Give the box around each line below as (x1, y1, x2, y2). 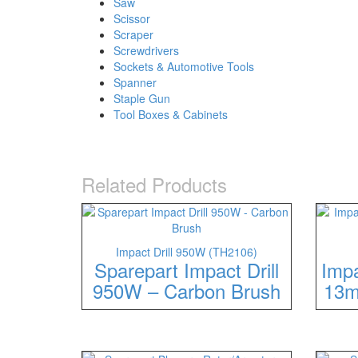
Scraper (113, 26, 153, 42)
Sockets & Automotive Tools (113, 58, 254, 74)
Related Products (82, 170, 227, 198)
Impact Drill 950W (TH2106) (115, 244, 257, 260)
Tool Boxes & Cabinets (113, 106, 228, 122)
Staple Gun (113, 90, 170, 106)
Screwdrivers (113, 42, 179, 58)
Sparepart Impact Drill (93, 256, 279, 284)
